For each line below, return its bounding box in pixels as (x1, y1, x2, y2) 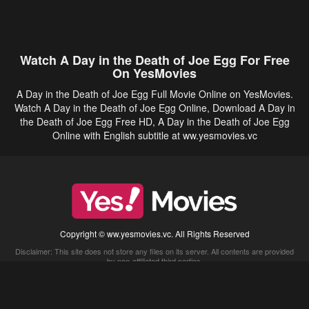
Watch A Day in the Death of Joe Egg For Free (19, 51, 290, 69)
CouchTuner (139, 291, 188, 303)
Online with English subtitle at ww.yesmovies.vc (52, 128, 257, 142)
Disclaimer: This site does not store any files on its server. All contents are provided (15, 246, 294, 257)
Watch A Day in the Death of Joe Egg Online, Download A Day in (14, 101, 295, 114)
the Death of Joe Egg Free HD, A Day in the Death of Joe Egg (19, 114, 290, 128)
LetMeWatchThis (216, 291, 283, 303)
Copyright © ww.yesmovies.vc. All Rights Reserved (59, 228, 250, 239)
